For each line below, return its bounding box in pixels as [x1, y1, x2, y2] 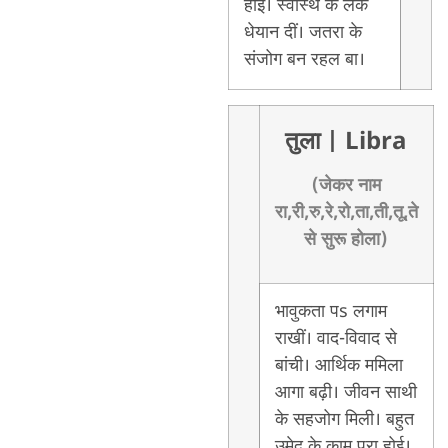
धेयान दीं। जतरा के [243, 20, 362, 45]
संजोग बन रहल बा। [243, 47, 365, 72]
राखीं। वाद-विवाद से [274, 326, 397, 351]
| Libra [326, 126, 408, 159]
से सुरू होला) [304, 227, 389, 252]
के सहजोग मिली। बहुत [274, 407, 414, 432]
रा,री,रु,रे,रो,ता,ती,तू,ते [274, 200, 418, 225]
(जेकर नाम [311, 173, 382, 198]
